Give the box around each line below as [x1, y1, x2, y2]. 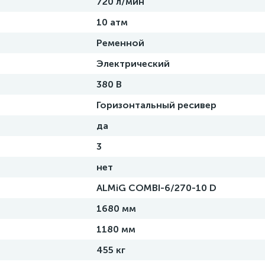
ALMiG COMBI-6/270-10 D [96, 182, 216, 193]
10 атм [96, 17, 128, 28]
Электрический [96, 58, 170, 69]
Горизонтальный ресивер [96, 99, 216, 111]
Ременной [96, 37, 144, 49]
